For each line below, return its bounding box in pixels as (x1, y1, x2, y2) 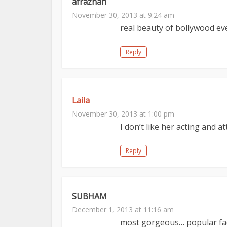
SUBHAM (72, 191, 107, 202)
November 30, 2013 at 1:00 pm (72, 109, 174, 119)
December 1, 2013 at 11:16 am (72, 205, 174, 214)
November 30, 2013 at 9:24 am (72, 10, 174, 20)
